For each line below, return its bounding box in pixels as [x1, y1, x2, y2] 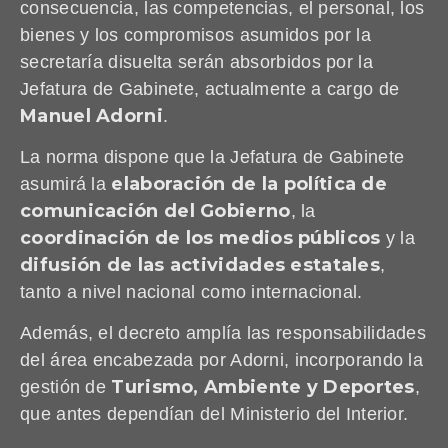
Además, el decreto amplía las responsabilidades [20, 323, 427, 344]
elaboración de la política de [111, 172, 388, 195]
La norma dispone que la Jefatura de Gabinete [20, 146, 405, 167]
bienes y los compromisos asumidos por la [20, 24, 371, 45]
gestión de [20, 377, 112, 398]
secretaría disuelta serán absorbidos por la [20, 51, 373, 72]
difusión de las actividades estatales [20, 253, 381, 276]
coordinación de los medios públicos [20, 226, 381, 249]
